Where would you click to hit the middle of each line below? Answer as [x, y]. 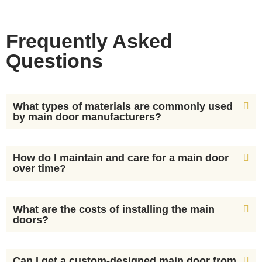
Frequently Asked [89, 41]
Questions [54, 61]
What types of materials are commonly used [123, 107]
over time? [39, 169]
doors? [31, 220]
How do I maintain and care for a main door [121, 158]
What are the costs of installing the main [114, 210]
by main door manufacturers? [87, 117]
